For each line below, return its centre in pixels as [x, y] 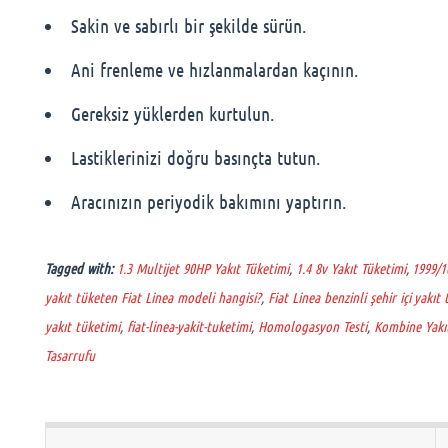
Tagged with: [79, 268]
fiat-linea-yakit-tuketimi [188, 326]
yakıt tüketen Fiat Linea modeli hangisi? [153, 297]
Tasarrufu [70, 355]
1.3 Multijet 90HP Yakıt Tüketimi [202, 268]
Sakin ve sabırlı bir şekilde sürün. [188, 25]
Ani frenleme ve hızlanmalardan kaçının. [214, 69]
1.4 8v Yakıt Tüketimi [350, 268]
